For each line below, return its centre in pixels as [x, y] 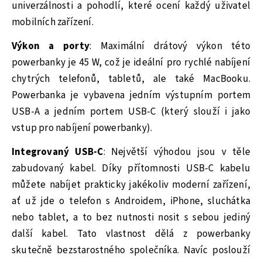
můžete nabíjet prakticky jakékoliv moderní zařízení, [131, 185]
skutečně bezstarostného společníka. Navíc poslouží [131, 250]
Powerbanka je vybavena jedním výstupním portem [131, 96]
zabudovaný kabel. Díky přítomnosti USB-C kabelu [131, 168]
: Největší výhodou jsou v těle [177, 152]
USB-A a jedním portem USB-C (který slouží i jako [131, 112]
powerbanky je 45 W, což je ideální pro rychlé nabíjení [131, 63]
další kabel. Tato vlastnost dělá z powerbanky [131, 234]
